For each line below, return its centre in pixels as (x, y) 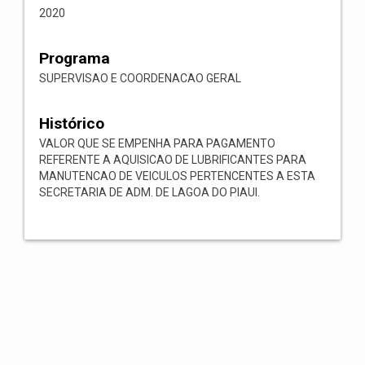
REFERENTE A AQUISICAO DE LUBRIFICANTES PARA (173, 160)
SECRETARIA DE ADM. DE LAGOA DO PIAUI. (150, 192)
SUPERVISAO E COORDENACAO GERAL (140, 78)
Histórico (72, 123)
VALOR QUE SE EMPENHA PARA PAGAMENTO (157, 143)
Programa (75, 58)
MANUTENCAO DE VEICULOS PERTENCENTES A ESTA (177, 176)
